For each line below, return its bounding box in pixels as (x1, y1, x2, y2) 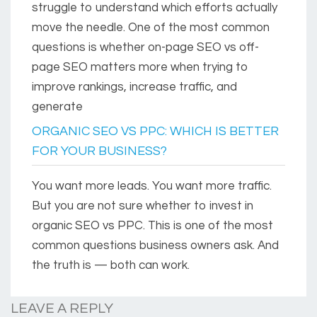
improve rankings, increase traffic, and (32, 81, 237, 94)
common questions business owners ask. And (32, 239, 279, 253)
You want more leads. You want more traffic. (32, 180, 272, 193)
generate (32, 100, 83, 114)
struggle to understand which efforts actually (32, 1, 277, 15)
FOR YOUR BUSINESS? (32, 144, 167, 158)
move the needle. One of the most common (32, 21, 270, 35)
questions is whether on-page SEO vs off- (32, 41, 259, 54)
